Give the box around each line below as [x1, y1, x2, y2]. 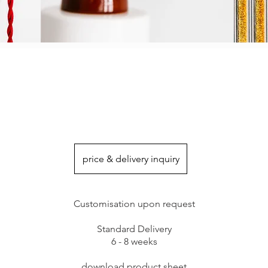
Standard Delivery [96, 223, 172, 234]
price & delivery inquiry [82, 153, 179, 165]
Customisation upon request [73, 198, 195, 209]
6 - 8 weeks [111, 236, 157, 247]
